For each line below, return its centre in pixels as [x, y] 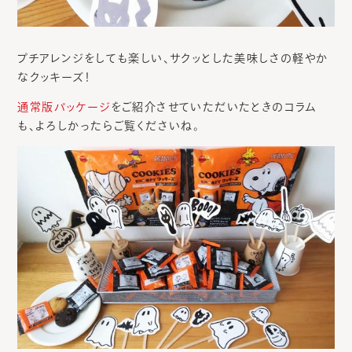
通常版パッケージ [64, 106]
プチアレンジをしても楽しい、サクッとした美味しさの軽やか [173, 58]
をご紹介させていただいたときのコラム [214, 106]
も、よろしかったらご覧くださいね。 [109, 125]
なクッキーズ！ [54, 77]
